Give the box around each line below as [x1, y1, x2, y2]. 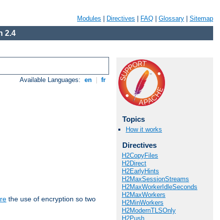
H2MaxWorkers [122, 191, 165, 198]
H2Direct [122, 159, 146, 167]
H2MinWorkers [122, 198, 164, 206]
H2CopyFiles [122, 151, 158, 159]
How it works [126, 126, 162, 134]
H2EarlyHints [122, 167, 159, 175]
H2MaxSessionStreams [122, 175, 189, 183]
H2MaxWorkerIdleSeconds [122, 183, 197, 191]
